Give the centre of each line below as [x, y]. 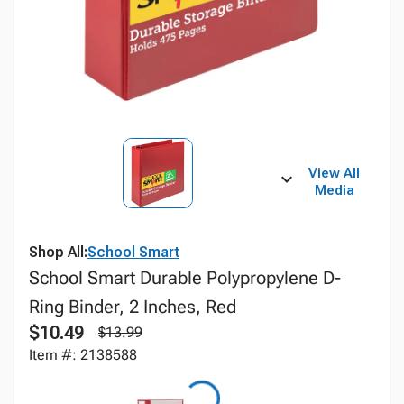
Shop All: [58, 252]
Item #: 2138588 [83, 355]
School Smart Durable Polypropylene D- [185, 278]
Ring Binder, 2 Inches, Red [133, 307]
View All [335, 173]
